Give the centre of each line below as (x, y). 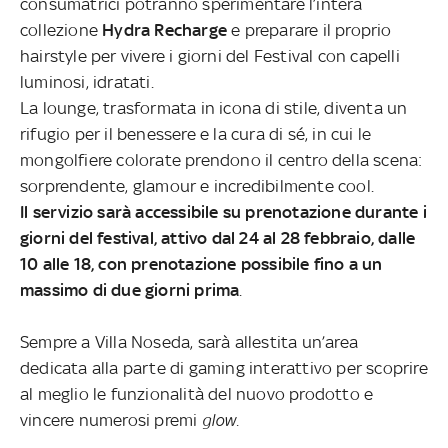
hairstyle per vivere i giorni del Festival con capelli (210, 56)
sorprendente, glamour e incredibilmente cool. (197, 186)
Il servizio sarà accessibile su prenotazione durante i (223, 212)
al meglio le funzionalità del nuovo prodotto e (197, 394)
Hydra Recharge (165, 30)
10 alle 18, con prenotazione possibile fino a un (201, 264)
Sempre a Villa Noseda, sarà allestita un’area (189, 342)
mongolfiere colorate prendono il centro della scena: (221, 160)
